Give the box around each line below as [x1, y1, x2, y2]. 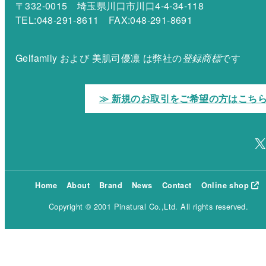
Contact [161, 180, 192, 191]
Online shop [201, 180, 249, 191]
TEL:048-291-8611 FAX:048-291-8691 [15, 13, 193, 27]
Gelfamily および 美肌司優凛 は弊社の [15, 51, 182, 65]
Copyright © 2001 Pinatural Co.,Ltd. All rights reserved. [48, 201, 249, 213]
